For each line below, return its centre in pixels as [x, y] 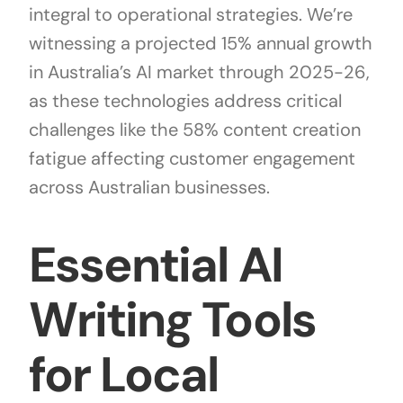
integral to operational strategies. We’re [190, 15]
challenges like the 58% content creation [194, 130]
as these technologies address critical [185, 101]
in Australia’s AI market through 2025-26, [199, 72]
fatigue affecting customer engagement [192, 159]
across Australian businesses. [149, 188]
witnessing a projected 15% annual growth [200, 44]
